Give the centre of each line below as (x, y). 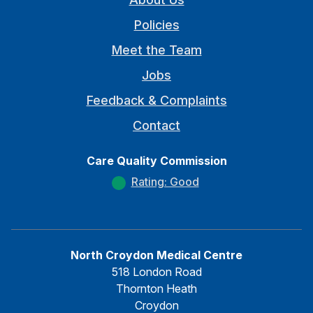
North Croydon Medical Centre (156, 255)
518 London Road (156, 272)
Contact (156, 125)
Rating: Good (165, 182)
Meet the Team (156, 50)
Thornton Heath (156, 289)
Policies (156, 25)
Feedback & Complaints (156, 100)
